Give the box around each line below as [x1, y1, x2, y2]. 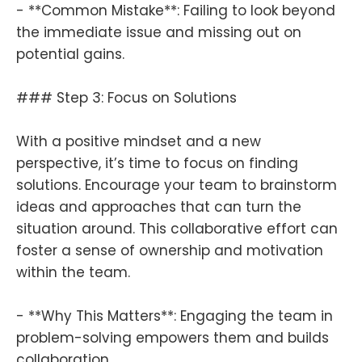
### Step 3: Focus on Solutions [16, 88, 237, 108]
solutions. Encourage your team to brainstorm [16, 175, 337, 196]
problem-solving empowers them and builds [16, 328, 329, 348]
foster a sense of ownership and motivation [16, 241, 323, 261]
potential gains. [16, 44, 124, 64]
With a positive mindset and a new [16, 132, 261, 152]
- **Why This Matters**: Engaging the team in [16, 306, 333, 326]
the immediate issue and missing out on [16, 22, 301, 42]
